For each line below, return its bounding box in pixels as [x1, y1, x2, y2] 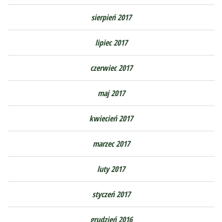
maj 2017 [97, 88, 125, 99]
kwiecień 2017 [89, 113, 133, 124]
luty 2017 [97, 164, 125, 175]
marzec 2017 [92, 138, 130, 150]
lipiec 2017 [95, 37, 127, 49]
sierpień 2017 [91, 12, 131, 23]
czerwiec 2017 [90, 62, 132, 74]
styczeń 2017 [92, 189, 130, 200]
